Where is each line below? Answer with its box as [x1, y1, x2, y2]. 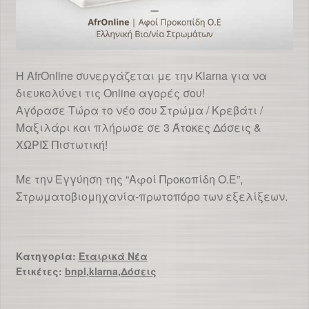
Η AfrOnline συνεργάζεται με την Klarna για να [15, 68, 267, 84]
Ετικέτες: [15, 263, 65, 278]
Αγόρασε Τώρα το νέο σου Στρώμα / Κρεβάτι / [15, 102, 263, 119]
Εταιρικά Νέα [78, 248, 148, 263]
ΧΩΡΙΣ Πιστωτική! [15, 137, 108, 153]
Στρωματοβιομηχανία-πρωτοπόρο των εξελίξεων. [15, 188, 288, 205]
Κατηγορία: [15, 248, 79, 263]
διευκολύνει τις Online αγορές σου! [15, 85, 205, 101]
